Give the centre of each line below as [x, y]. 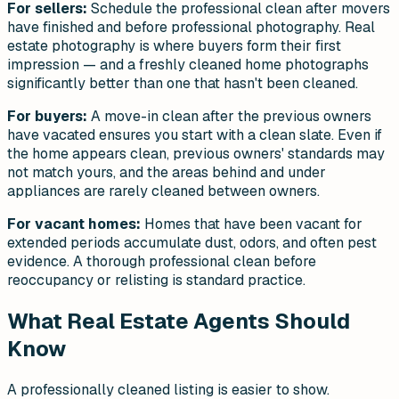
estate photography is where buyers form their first [174, 46]
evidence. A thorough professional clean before [162, 262]
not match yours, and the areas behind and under [167, 173]
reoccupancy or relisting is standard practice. [156, 281]
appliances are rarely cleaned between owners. [163, 191]
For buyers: [47, 117]
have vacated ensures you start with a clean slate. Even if [195, 135]
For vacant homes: [74, 224]
